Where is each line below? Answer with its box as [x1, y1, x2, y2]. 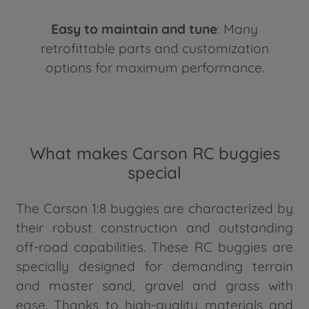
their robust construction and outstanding [16, 219, 293, 236]
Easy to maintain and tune [51, 20, 217, 37]
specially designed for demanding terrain [16, 257, 293, 275]
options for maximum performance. [45, 59, 264, 76]
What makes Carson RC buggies [29, 142, 280, 163]
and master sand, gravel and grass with [16, 277, 293, 294]
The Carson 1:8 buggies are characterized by [16, 199, 293, 217]
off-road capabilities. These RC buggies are [16, 238, 293, 255]
